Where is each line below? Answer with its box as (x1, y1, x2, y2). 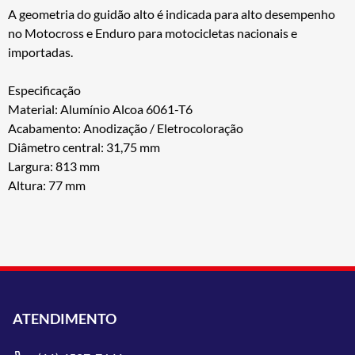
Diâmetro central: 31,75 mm (8, 139, 160, 155)
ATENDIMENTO (13, 309, 116, 327)
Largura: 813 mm (8, 158, 100, 174)
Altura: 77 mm (8, 177, 86, 193)
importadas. (8, 44, 73, 59)
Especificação (8, 82, 81, 97)
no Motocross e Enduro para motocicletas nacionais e (8, 25, 297, 40)
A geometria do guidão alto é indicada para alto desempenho (8, 6, 335, 21)
